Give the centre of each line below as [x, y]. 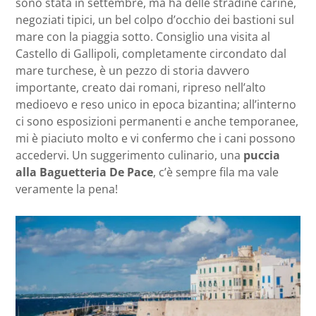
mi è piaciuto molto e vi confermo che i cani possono [156, 139]
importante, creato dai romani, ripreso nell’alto [141, 88]
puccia [262, 156]
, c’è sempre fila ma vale [216, 172]
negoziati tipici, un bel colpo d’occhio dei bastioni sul [155, 20]
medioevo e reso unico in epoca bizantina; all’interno [156, 105]
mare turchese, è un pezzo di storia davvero [133, 71]
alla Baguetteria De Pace [84, 172]
